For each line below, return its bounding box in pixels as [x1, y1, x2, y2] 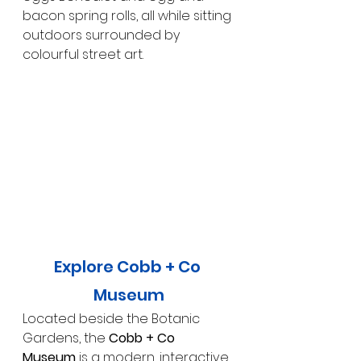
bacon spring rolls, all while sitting [23, 6, 234, 25]
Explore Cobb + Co [54, 255, 204, 279]
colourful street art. [23, 44, 143, 64]
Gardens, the [23, 329, 109, 348]
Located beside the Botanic [23, 309, 203, 329]
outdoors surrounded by [23, 25, 183, 44]
